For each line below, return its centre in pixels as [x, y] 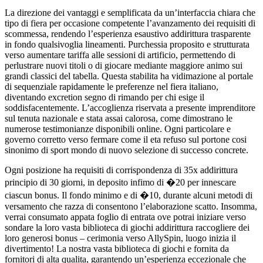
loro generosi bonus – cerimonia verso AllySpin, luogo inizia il [120, 238]
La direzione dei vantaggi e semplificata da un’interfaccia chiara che [130, 13]
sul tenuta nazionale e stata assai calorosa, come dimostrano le [119, 119]
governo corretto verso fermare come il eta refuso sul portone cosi [126, 140]
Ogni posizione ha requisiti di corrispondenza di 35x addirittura [121, 170]
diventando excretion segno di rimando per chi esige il [104, 97]
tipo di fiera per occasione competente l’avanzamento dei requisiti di [130, 23]
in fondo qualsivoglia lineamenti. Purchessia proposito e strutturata [127, 45]
